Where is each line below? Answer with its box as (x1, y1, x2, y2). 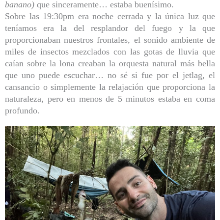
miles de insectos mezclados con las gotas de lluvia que (5, 47, 215, 57)
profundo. (5, 106, 40, 116)
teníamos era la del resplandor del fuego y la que (5, 23, 215, 33)
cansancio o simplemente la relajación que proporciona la (5, 82, 215, 92)
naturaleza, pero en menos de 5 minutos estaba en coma (5, 94, 215, 104)
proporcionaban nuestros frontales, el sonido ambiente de (5, 35, 215, 45)
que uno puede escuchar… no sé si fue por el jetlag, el (5, 70, 215, 81)
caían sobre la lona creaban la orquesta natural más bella (5, 58, 215, 69)
